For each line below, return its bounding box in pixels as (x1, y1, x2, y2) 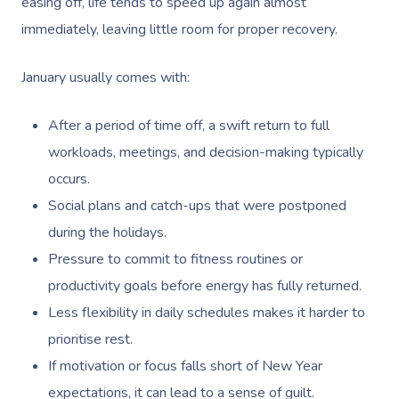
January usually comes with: (21, 68, 190, 87)
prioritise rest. (48, 330, 133, 349)
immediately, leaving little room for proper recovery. (21, 20, 338, 39)
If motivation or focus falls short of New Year (48, 356, 322, 376)
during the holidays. (48, 223, 167, 242)
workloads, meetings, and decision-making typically (48, 142, 363, 162)
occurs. (48, 169, 90, 189)
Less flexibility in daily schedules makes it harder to (48, 303, 365, 322)
